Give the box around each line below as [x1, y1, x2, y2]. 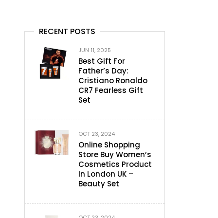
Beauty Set [78, 178, 119, 189]
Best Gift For [78, 55, 125, 66]
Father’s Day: [78, 65, 128, 76]
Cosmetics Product [78, 159, 152, 169]
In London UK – [78, 168, 133, 179]
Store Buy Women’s [78, 149, 151, 160]
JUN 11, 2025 [78, 46, 111, 54]
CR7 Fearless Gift [78, 85, 143, 95]
